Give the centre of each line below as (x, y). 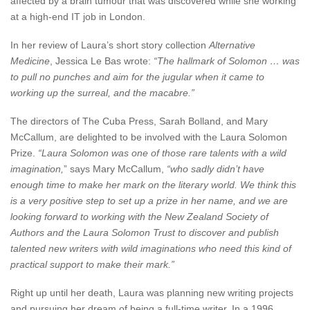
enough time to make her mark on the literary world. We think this (153, 185)
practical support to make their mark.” (92, 265)
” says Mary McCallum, (115, 169)
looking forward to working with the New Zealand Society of (139, 217)
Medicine (30, 61)
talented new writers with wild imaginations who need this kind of (151, 249)
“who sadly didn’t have (216, 169)
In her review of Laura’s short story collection (110, 45)
